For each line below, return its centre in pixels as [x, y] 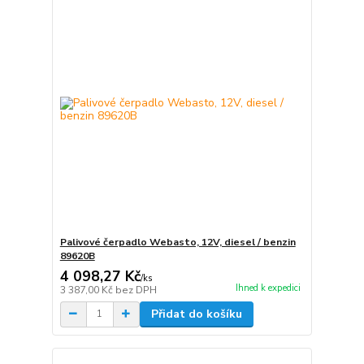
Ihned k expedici [268, 288]
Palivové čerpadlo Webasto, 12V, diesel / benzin [178, 242]
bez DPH [136, 290]
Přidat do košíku [196, 314]
